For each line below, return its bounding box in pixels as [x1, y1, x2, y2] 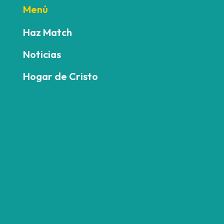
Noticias [23, 47, 61, 60]
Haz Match [23, 25, 72, 38]
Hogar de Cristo [23, 69, 98, 82]
